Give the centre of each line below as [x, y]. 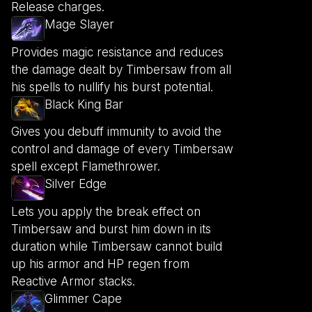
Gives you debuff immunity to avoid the [116, 132]
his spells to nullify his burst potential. [112, 87]
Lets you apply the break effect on [106, 211]
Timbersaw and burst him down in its [111, 229]
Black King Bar [84, 104]
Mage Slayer [79, 25]
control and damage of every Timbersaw [122, 149]
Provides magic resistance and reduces [117, 52]
